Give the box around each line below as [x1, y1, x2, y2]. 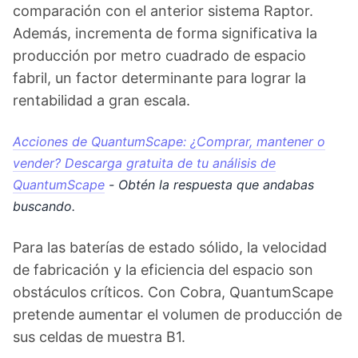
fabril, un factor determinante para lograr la [13, 70, 306, 86]
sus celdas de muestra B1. [13, 328, 185, 345]
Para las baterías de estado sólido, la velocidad [13, 239, 327, 256]
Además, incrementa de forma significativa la [13, 25, 317, 42]
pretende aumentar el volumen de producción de [13, 306, 342, 323]
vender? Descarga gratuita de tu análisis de [13, 155, 276, 171]
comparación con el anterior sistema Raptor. [13, 2, 313, 19]
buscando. [13, 198, 75, 214]
